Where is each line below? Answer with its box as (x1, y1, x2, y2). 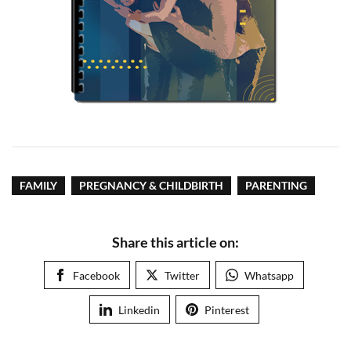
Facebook (73, 269, 120, 282)
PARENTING (245, 179, 307, 192)
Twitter (165, 269, 200, 282)
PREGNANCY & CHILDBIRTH (79, 179, 223, 192)
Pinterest (204, 303, 249, 317)
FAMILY (20, 179, 57, 192)
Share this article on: (112, 233, 239, 251)
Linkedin (118, 303, 160, 317)
